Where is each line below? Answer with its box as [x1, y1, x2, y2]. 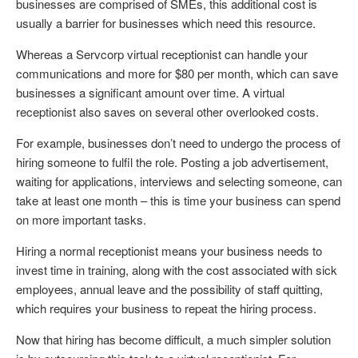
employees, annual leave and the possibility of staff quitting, [16, 280, 323, 298]
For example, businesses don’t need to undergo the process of [16, 134, 340, 152]
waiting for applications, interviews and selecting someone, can [16, 173, 342, 190]
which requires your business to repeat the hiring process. [16, 300, 316, 317]
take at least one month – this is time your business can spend [16, 192, 340, 209]
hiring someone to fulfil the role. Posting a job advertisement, [16, 153, 328, 171]
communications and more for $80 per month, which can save [16, 65, 338, 82]
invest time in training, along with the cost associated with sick [16, 261, 337, 279]
